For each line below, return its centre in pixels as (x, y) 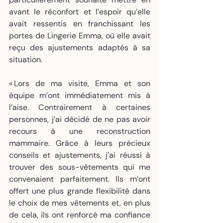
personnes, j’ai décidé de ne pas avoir (80, 119)
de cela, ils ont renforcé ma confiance (80, 215)
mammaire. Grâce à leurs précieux (80, 143)
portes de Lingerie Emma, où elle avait (80, 36)
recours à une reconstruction (80, 131)
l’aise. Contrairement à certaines (80, 107)
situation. (26, 59)
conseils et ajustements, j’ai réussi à (80, 155)
